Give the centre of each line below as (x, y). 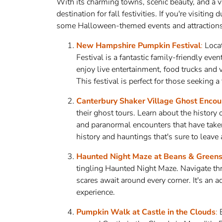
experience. (96, 192)
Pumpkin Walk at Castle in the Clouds (146, 212)
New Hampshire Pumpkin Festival (139, 46)
